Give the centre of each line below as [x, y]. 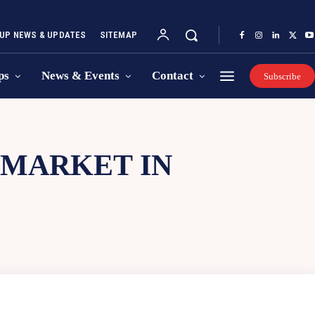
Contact [173, 76]
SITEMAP [118, 35]
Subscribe [282, 76]
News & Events [81, 76]
